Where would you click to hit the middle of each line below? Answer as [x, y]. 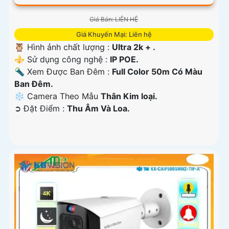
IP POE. [124, 60]
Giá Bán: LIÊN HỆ [114, 19]
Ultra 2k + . [134, 47]
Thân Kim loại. [129, 96]
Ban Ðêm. [34, 84]
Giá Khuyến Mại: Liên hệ [114, 35]
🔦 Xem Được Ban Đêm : [63, 72]
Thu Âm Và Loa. [98, 109]
